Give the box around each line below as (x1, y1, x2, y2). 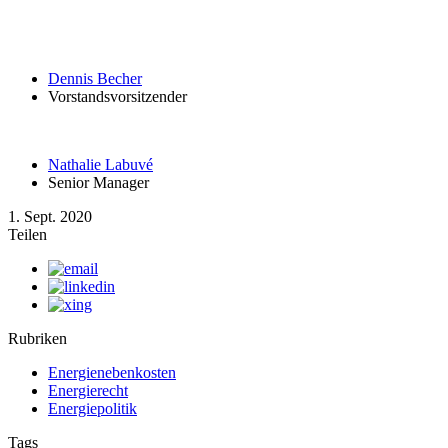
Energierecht (48, 382, 128, 399)
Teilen (8, 226, 47, 243)
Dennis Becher (48, 70, 142, 87)
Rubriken (8, 330, 67, 347)
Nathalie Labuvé (48, 156, 153, 173)
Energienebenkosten (48, 364, 176, 381)
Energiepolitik (48, 400, 137, 417)
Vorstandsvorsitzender (48, 88, 187, 105)
